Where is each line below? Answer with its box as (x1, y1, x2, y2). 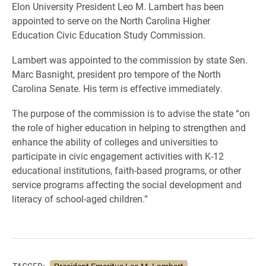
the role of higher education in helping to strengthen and (12, 121, 246, 134)
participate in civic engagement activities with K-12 (12, 150, 224, 162)
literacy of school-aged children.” (12, 192, 148, 205)
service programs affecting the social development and (12, 178, 242, 191)
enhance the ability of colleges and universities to (12, 135, 218, 148)
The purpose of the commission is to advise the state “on (12, 107, 250, 119)
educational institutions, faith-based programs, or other (12, 164, 241, 176)
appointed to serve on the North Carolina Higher (12, 14, 210, 27)
